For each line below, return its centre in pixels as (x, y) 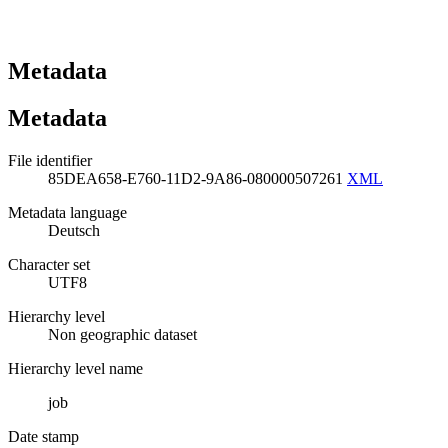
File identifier (50, 160)
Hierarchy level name (75, 368)
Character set (49, 264)
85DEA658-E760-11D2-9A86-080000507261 (197, 178)
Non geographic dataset (122, 334)
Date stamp (43, 436)
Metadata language (67, 212)
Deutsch (74, 230)
